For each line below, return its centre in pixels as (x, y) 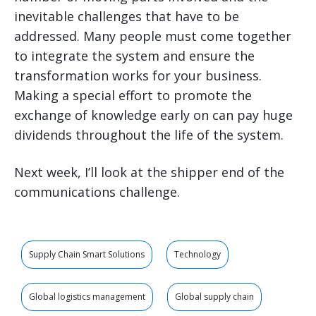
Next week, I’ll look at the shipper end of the (149, 172)
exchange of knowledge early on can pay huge (153, 115)
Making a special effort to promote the (133, 96)
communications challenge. (97, 192)
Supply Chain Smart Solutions (87, 255)
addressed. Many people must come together (153, 36)
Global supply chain (214, 297)
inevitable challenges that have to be (127, 17)
